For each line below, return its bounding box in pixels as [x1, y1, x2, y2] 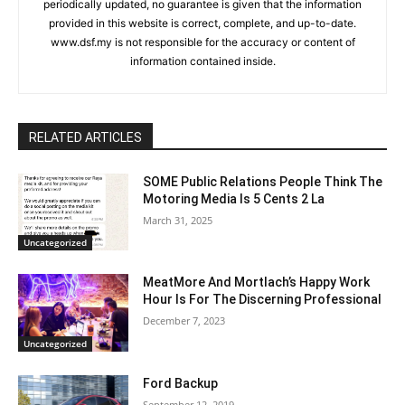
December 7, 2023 [143, 314, 226, 328]
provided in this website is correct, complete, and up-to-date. [49, 15, 356, 30]
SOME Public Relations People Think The [143, 174, 383, 189]
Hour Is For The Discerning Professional [143, 292, 382, 307]
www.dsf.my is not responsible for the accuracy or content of [50, 34, 355, 49]
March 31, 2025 [143, 212, 213, 227]
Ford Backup [143, 376, 219, 391]
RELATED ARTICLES [29, 129, 142, 145]
